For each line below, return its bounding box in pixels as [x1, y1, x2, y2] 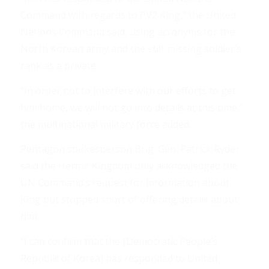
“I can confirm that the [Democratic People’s [20, 235, 217, 249]
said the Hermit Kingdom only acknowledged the [20, 159, 238, 173]
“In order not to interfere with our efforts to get [20, 83, 236, 97]
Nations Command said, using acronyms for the [20, 25, 235, 39]
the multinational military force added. [20, 117, 191, 131]
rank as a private [20, 59, 96, 73]
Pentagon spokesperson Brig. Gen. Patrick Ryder [20, 142, 240, 156]
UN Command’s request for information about [20, 176, 229, 190]
